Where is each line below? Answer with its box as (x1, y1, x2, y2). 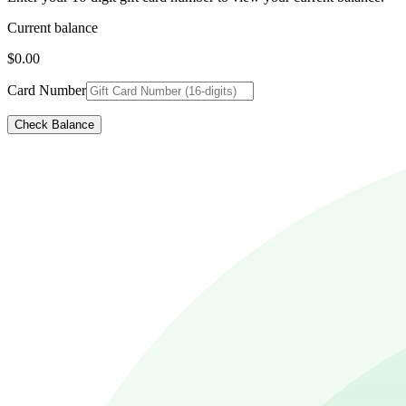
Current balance (7, 19, 98, 35)
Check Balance (14, 117, 94, 131)
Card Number (7, 82, 86, 98)
